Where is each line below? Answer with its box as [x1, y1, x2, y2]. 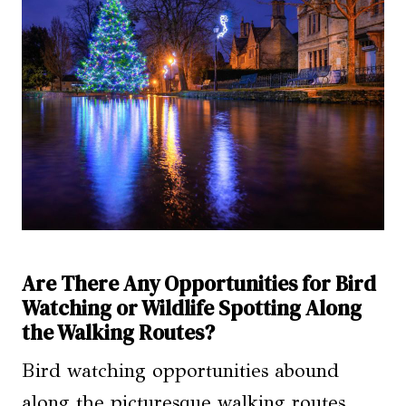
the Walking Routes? [22, 317, 215, 347]
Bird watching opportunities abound [22, 359, 339, 383]
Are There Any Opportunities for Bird [22, 268, 376, 298]
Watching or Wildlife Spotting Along [22, 293, 362, 323]
